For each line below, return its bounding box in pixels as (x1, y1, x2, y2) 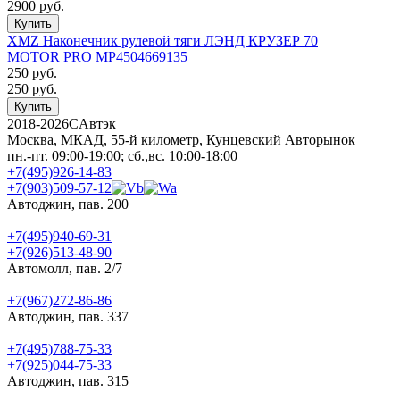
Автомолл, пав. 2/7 (7, 261, 122, 277)
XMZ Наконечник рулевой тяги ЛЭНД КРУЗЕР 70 (7, 33, 318, 49)
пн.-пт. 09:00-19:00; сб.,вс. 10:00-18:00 (7, 148, 237, 164)
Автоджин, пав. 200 (7, 196, 129, 212)
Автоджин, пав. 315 (7, 373, 129, 389)
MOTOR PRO (7, 49, 92, 65)
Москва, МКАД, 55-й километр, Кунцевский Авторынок (7, 132, 355, 148)
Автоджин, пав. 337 (7, 309, 129, 325)
